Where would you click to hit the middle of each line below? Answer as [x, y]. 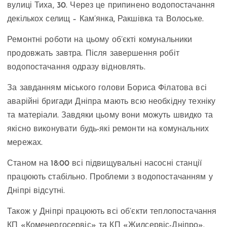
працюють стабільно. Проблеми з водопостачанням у [110, 178]
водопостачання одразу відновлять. [76, 68]
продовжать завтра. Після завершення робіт [93, 54]
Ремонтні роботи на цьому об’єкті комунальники [100, 40]
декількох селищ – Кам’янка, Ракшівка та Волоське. [105, 20]
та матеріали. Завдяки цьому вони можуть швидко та [110, 116]
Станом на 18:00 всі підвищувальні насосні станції [104, 164]
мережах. [25, 143]
